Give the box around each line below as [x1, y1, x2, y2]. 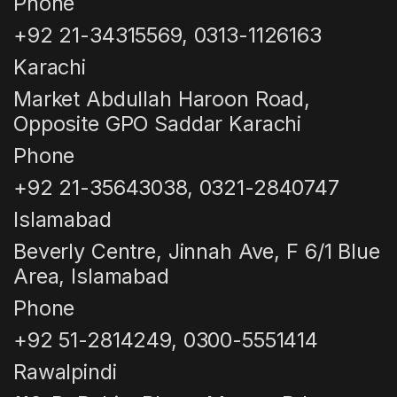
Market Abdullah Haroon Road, [13, 86, 311, 113]
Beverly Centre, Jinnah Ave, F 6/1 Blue [13, 238, 380, 265]
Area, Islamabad [13, 263, 169, 290]
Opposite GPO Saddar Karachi [13, 111, 302, 137]
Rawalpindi [13, 359, 117, 385]
